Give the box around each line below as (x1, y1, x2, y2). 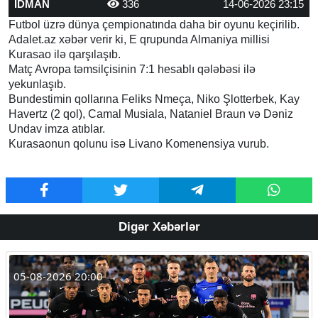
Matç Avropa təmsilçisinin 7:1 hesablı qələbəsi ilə (9, 62, 256, 75)
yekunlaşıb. (9, 77, 66, 90)
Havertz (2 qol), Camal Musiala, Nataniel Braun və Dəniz (9, 107, 293, 120)
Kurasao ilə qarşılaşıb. (9, 48, 121, 60)
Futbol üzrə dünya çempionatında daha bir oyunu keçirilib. (9, 18, 300, 31)
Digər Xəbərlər (118, 219, 200, 234)
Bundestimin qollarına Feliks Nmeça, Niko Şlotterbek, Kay (9, 92, 300, 105)
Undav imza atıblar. (9, 122, 105, 135)
